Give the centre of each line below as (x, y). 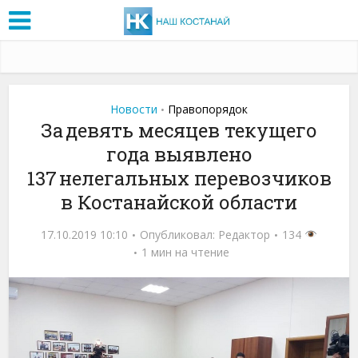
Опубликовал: (179, 234)
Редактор (245, 234)
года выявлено (179, 154)
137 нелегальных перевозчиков (179, 178)
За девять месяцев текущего (179, 130)
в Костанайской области (179, 202)
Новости (134, 109)
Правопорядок (208, 109)
